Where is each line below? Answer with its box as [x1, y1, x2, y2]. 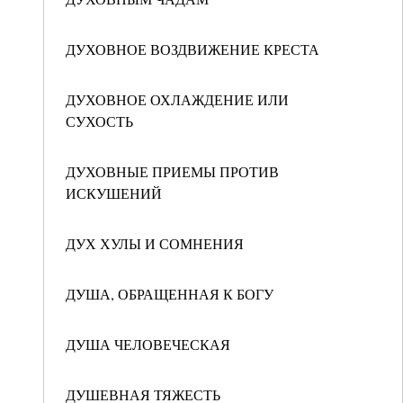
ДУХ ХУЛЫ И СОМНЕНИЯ [66, 234, 244, 253]
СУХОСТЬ [66, 112, 133, 130]
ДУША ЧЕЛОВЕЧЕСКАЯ [66, 335, 230, 354]
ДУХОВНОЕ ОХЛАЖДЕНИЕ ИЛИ [66, 90, 289, 109]
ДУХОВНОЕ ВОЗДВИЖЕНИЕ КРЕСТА [66, 40, 319, 58]
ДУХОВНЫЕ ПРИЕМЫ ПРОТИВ [66, 162, 279, 181]
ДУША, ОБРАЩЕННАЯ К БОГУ [66, 284, 273, 303]
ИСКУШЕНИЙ [66, 184, 162, 202]
